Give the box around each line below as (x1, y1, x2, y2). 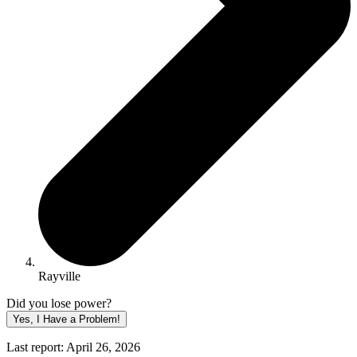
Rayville (38, 269, 80, 284)
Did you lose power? (6, 296, 112, 311)
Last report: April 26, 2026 (6, 340, 140, 355)
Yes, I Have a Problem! (13, 313, 120, 326)
